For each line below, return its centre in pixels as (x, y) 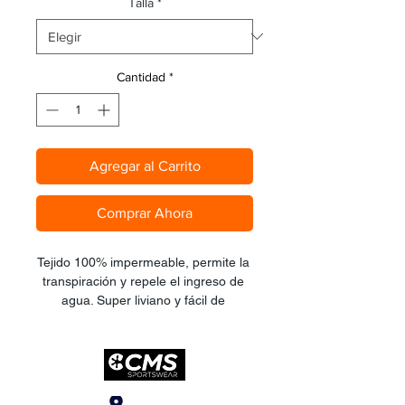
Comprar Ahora (145, 212)
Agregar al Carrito (145, 165)
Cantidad (141, 76)
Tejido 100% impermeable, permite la (143, 262)
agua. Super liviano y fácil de (143, 300)
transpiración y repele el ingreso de (143, 281)
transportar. (145, 319)
